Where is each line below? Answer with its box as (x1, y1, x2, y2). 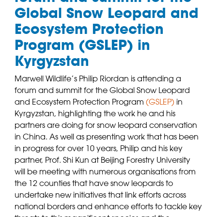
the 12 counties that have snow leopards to (15, 178, 173, 188)
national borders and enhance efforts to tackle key (15, 201, 202, 212)
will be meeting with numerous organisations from (15, 167, 196, 177)
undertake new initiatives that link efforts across (15, 190, 186, 200)
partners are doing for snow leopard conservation (15, 120, 197, 130)
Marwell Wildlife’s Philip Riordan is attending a (15, 74, 181, 84)
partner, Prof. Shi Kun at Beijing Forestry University (15, 155, 190, 165)
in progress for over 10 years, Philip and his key (15, 143, 183, 154)
